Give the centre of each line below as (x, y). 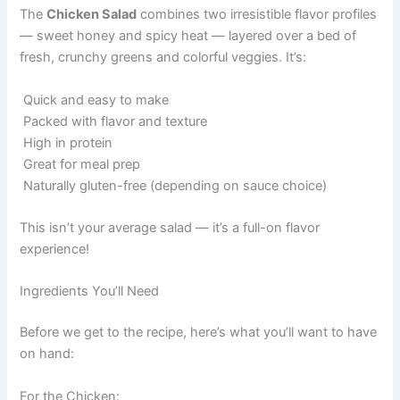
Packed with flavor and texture (114, 121)
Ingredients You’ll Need (90, 292)
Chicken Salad (92, 15)
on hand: (47, 354)
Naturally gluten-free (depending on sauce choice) (174, 185)
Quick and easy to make (95, 100)
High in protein (67, 142)
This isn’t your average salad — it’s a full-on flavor (170, 228)
